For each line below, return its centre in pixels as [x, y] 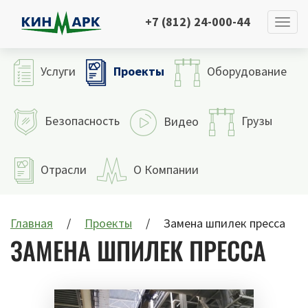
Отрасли [64, 169]
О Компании [166, 169]
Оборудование [247, 71]
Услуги [58, 71]
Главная [32, 223]
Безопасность [82, 121]
